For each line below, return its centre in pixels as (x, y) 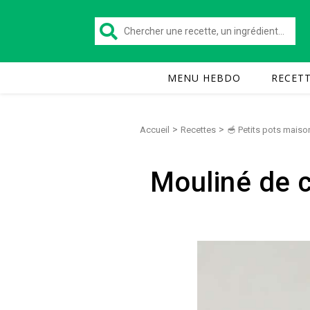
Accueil (155, 130)
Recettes (198, 130)
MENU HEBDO (204, 78)
